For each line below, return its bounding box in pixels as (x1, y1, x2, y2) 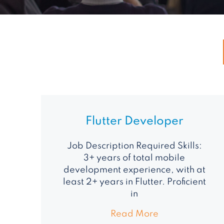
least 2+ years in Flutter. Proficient (62, 177, 206, 186)
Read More (110, 209, 158, 218)
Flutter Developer (85, 115, 183, 127)
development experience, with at (63, 165, 205, 174)
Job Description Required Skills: (66, 141, 202, 150)
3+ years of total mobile (83, 153, 185, 162)
